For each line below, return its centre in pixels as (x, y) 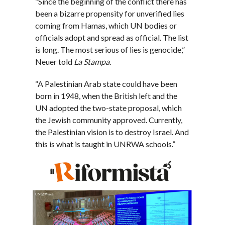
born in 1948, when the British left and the (106, 96)
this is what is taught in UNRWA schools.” (105, 144)
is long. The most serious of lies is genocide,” (110, 50)
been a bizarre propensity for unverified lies (110, 14)
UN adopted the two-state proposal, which (109, 108)
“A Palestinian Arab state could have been (106, 84)
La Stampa (92, 62)
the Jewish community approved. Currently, (109, 120)
